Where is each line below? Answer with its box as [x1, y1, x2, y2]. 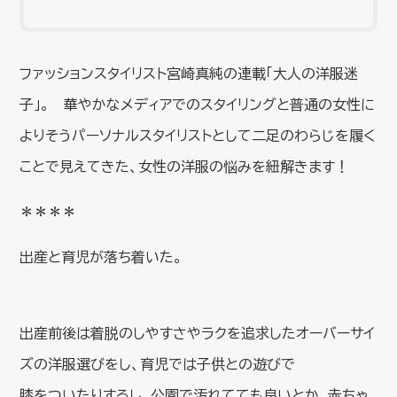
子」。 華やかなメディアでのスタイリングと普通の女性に [19, 97, 376, 112]
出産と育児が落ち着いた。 [19, 249, 183, 264]
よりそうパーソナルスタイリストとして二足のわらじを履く [19, 128, 377, 143]
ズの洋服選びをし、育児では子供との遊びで [19, 356, 296, 371]
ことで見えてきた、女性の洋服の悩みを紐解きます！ [19, 159, 350, 174]
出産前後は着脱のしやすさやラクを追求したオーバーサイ [19, 325, 376, 340]
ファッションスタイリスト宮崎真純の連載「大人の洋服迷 [19, 66, 359, 81]
